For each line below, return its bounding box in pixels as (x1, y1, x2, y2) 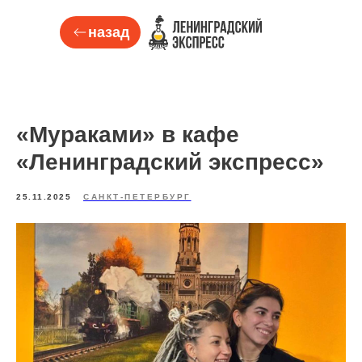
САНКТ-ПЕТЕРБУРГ (83, 192, 192, 201)
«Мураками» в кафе (16, 122, 239, 147)
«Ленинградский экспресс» (16, 149, 324, 175)
